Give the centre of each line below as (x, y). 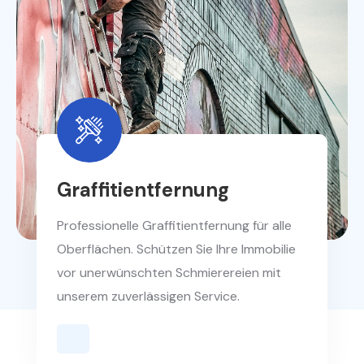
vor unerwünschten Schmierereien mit (169, 272)
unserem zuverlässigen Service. (148, 296)
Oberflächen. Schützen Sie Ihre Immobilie (176, 249)
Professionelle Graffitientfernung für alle (174, 225)
